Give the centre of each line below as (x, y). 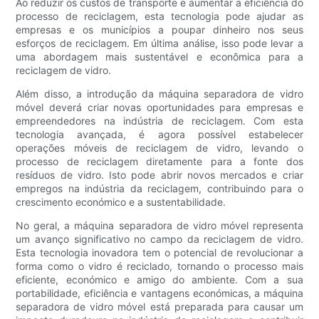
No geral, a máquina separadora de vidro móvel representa (159, 225)
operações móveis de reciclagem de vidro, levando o (159, 147)
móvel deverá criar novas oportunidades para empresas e (159, 107)
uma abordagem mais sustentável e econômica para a (159, 56)
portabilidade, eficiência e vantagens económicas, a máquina (159, 293)
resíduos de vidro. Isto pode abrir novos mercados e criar (159, 174)
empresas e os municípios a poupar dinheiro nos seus (159, 29)
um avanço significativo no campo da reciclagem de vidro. (159, 239)
